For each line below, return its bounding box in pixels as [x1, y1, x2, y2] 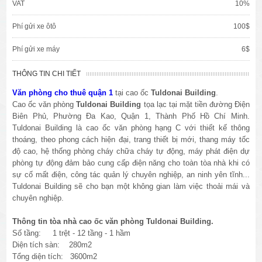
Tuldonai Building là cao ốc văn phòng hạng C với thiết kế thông [12, 123, 250, 132]
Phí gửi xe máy [12, 44, 60, 53]
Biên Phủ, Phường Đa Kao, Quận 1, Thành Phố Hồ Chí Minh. [12, 111, 250, 120]
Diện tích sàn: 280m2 [12, 240, 92, 249]
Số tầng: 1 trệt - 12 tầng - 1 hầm [12, 228, 131, 237]
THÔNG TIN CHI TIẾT [12, 69, 81, 78]
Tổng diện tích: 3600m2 [12, 251, 98, 261]
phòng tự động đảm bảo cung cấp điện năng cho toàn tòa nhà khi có [12, 158, 250, 167]
